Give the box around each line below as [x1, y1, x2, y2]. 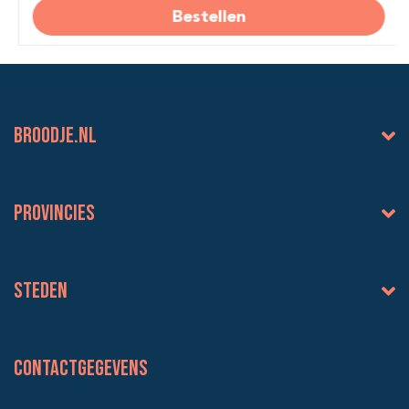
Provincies [14, 199, 95, 226]
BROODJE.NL [14, 121, 97, 149]
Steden [14, 277, 68, 304]
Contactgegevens [14, 354, 148, 382]
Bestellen [167, 5, 242, 26]
